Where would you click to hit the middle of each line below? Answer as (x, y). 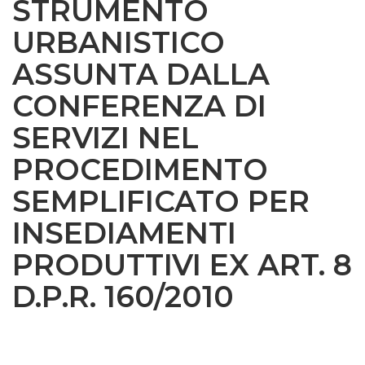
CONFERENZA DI (139, 106)
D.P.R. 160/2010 (123, 296)
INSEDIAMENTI (124, 233)
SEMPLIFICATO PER (161, 201)
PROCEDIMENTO (140, 169)
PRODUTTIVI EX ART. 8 (182, 264)
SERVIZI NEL (106, 137)
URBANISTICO (119, 42)
